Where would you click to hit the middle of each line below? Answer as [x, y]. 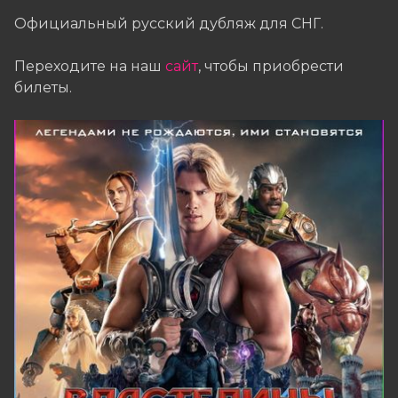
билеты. [43, 87]
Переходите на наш [90, 66]
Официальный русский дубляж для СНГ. [169, 23]
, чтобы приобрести [271, 66]
